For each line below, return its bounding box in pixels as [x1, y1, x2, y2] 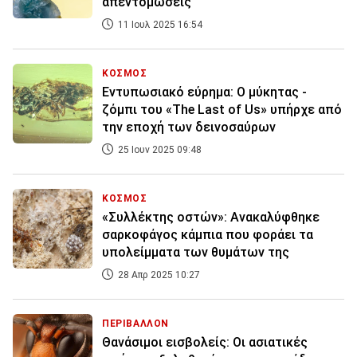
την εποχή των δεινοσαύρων [102, 120, 276, 135]
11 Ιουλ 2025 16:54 [116, 19, 202, 31]
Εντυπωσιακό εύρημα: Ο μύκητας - [102, 84, 307, 100]
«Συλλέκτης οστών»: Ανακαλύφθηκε [102, 210, 320, 226]
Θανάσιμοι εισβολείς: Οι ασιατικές [102, 335, 308, 351]
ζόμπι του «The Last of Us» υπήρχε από [102, 102, 342, 118]
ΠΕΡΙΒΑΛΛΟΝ [102, 318, 169, 330]
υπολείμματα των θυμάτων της [102, 245, 289, 261]
